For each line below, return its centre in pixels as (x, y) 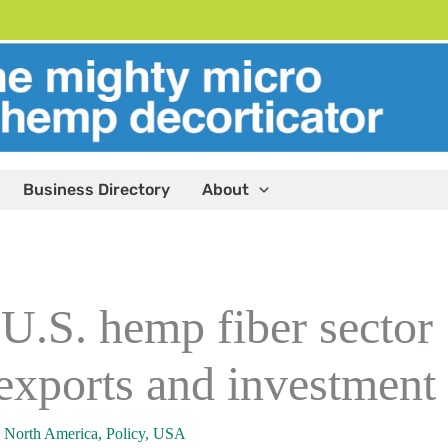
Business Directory (97, 189)
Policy (125, 433)
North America (51, 433)
